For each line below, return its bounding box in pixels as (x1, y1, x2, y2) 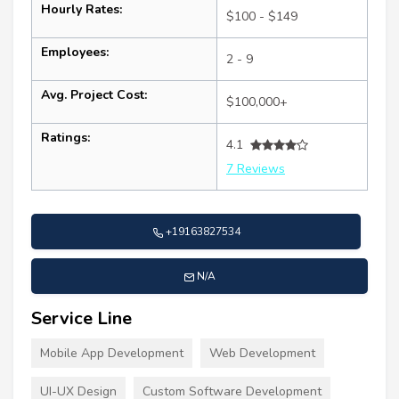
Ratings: (41, 129, 90, 147)
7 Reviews (226, 160, 285, 178)
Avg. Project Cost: (41, 86, 147, 104)
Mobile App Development (40, 345, 183, 362)
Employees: (41, 44, 109, 61)
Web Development (209, 345, 315, 362)
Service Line (31, 306, 132, 331)
